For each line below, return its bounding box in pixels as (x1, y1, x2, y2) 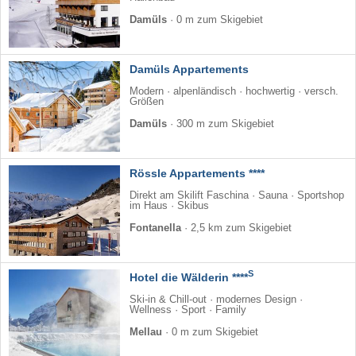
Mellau (130, 326, 162, 338)
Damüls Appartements (130, 62, 249, 75)
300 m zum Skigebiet (176, 118, 274, 130)
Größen (130, 95, 164, 107)
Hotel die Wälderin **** (130, 270, 248, 284)
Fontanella (130, 222, 184, 234)
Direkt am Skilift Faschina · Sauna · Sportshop (130, 189, 344, 201)
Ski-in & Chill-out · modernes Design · (130, 293, 303, 305)
